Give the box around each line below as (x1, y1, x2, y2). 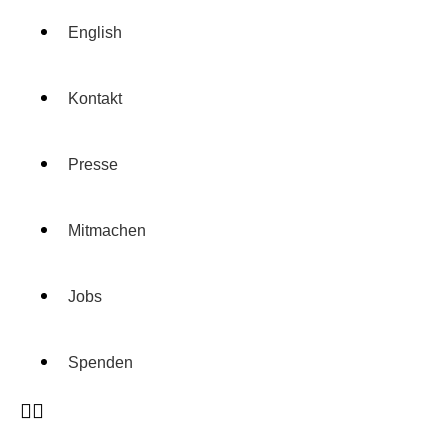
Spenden (68, 354, 133, 371)
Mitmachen (68, 222, 146, 239)
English (68, 24, 122, 41)
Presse (68, 156, 118, 173)
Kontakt (68, 90, 122, 107)
